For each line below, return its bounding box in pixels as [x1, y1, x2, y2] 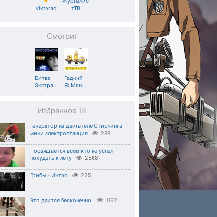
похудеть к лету [30, 155, 72, 161]
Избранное [38, 106, 78, 115]
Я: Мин [64, 82, 82, 89]
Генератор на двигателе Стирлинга [30, 123, 122, 129]
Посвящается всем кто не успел [30, 147, 113, 154]
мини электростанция [30, 130, 88, 137]
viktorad [35, 5, 57, 12]
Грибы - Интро [30, 172, 68, 179]
